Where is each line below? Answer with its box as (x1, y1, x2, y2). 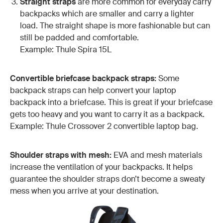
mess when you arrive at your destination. (10, 185, 159, 196)
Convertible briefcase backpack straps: (10, 73, 156, 84)
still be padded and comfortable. (20, 32, 139, 43)
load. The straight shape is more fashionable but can (20, 20, 210, 31)
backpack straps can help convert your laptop (10, 85, 176, 96)
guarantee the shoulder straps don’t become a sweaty (10, 173, 205, 184)
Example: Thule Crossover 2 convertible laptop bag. (10, 120, 198, 131)
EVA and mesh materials (111, 149, 202, 160)
